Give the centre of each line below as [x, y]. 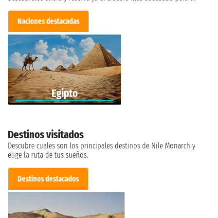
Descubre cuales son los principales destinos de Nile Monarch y [101, 146]
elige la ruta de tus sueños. [48, 155]
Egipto [64, 93]
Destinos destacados [48, 179]
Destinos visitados [46, 135]
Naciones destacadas [49, 21]
